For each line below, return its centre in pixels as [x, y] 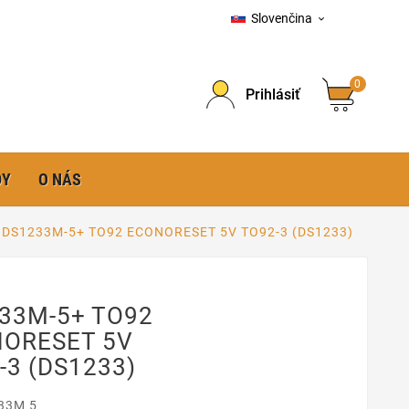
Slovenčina [282, 18]
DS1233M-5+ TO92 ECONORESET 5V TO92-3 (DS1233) [178, 232]
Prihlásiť [273, 94]
